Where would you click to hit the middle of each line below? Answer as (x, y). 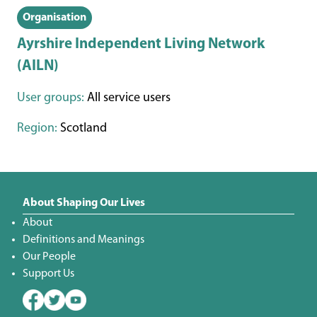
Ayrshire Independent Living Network (141, 45)
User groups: (51, 98)
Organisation (54, 17)
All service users (127, 98)
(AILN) (38, 67)
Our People (49, 257)
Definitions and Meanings (83, 240)
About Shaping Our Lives (84, 203)
